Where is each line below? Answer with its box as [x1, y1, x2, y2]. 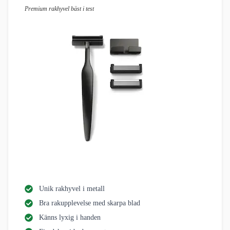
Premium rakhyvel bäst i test [25, 5, 94, 13]
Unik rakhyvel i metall [39, 185, 105, 193]
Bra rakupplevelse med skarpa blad [39, 199, 140, 207]
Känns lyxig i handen [39, 214, 101, 222]
